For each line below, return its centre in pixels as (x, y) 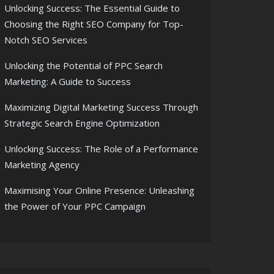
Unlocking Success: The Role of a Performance (101, 149)
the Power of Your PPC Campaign (75, 206)
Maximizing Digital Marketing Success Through (101, 107)
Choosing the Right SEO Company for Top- (94, 24)
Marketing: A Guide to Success (68, 81)
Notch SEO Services (46, 40)
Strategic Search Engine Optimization (82, 123)
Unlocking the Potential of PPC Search (83, 65)
